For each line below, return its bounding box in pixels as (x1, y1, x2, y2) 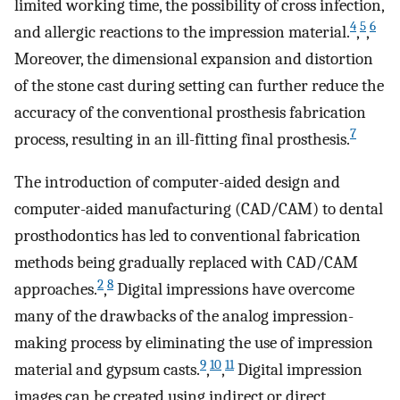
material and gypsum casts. (14, 360, 200, 380)
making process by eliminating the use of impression (14, 333, 373, 354)
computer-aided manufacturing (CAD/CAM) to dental (14, 199, 383, 220)
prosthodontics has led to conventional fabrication (14, 226, 361, 246)
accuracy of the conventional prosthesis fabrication (14, 102, 366, 122)
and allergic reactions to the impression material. (14, 21, 350, 42)
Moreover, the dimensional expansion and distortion (14, 48, 373, 69)
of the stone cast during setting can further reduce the (14, 75, 384, 96)
